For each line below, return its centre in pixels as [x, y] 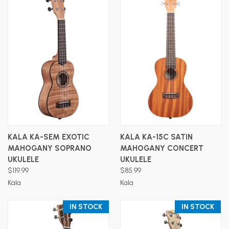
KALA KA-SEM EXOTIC [49, 137]
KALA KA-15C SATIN [156, 137]
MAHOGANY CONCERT [162, 148]
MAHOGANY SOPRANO [50, 148]
